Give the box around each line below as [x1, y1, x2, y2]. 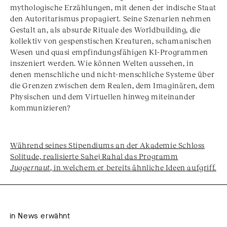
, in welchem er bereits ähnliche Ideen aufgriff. [50, 162, 216, 172]
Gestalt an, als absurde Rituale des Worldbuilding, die [10, 24, 201, 34]
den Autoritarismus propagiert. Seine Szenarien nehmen [10, 13, 211, 23]
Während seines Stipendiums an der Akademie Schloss [10, 140, 205, 149]
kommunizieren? [10, 102, 70, 112]
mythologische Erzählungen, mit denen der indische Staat [10, 2, 217, 12]
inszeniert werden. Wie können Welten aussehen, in [10, 58, 194, 67]
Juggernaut [10, 162, 50, 172]
